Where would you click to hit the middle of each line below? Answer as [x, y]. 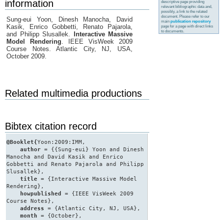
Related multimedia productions [73, 94]
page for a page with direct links [187, 26]
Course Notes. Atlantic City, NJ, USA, [69, 49]
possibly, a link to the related [184, 11]
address [32, 208]
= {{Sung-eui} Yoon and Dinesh [92, 150]
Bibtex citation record [51, 126]
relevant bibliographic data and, [187, 6]
